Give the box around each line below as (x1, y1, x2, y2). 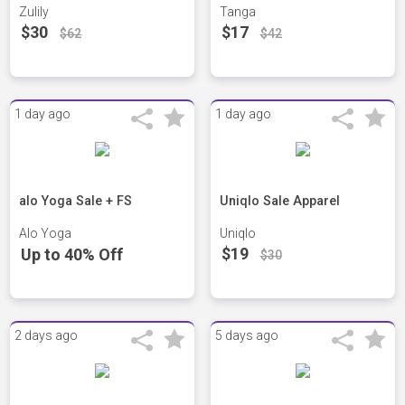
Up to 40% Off (21, 245, 124, 265)
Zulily (19, 5, 50, 20)
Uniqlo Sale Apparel (219, 193, 340, 210)
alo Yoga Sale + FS (19, 193, 133, 210)
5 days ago (214, 328, 278, 344)
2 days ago (14, 328, 79, 344)
